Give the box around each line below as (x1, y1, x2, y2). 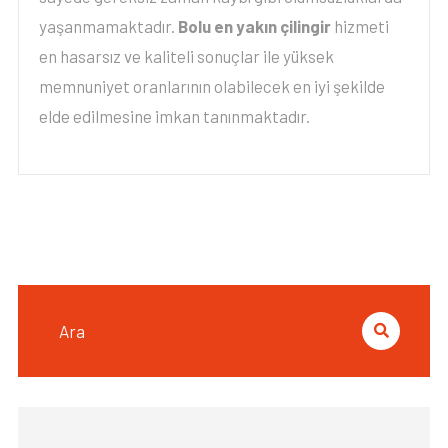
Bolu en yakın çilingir (177, 16, 331, 36)
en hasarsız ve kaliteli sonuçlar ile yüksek (38, 46, 334, 66)
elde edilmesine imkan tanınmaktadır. (38, 106, 310, 126)
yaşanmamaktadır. (38, 16, 178, 36)
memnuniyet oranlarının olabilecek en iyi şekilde (38, 76, 385, 96)
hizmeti (330, 16, 389, 36)
